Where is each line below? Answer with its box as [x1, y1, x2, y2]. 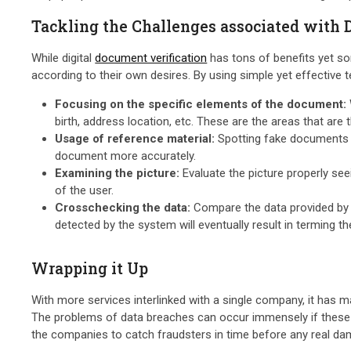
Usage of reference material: [55, 131, 219, 146]
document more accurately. [55, 148, 200, 163]
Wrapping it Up [31, 258, 153, 278]
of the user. [55, 183, 118, 197]
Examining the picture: [55, 165, 180, 180]
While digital [31, 50, 96, 65]
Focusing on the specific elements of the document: [55, 96, 347, 111]
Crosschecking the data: [55, 200, 191, 215]
